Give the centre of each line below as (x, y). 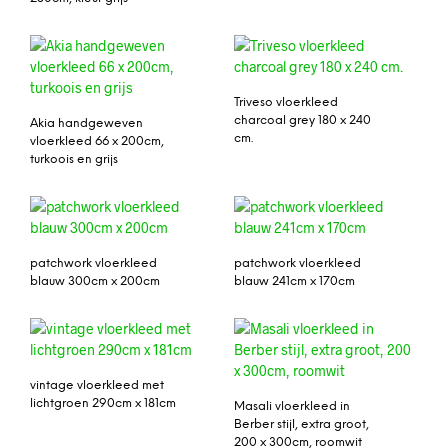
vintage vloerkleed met (97, 385)
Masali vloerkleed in (292, 406)
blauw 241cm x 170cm (294, 281)
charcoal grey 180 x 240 (302, 120)
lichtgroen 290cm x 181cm (103, 403)
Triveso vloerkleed (286, 102)
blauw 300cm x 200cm (95, 281)
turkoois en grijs (74, 159)
